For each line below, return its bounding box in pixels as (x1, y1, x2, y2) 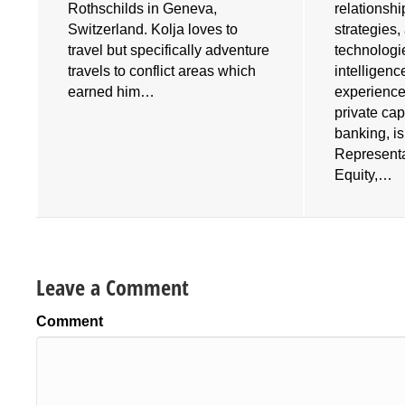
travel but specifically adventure (68, 42, 270, 58)
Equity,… (334, 166, 393, 183)
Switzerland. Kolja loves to (68, 21, 239, 37)
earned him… (68, 83, 155, 99)
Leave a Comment (36, 271, 189, 302)
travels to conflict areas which (68, 62, 257, 79)
